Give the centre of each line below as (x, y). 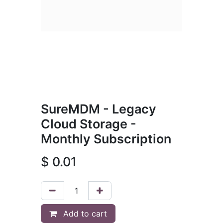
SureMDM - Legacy (99, 109)
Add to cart (84, 213)
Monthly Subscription (106, 139)
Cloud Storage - (89, 124)
